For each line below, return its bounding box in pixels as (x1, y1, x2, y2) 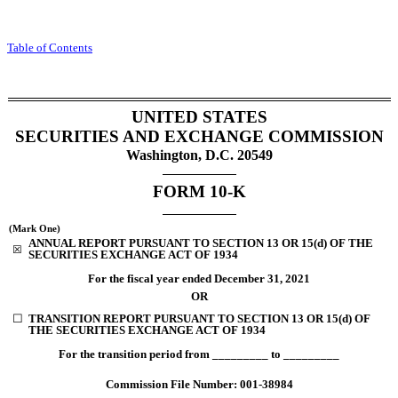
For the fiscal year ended (88, 271, 214, 285)
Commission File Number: (105, 378, 240, 392)
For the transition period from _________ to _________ (59, 347, 339, 362)
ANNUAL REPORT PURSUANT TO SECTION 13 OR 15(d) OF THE (28, 236, 373, 251)
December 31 (214, 271, 280, 285)
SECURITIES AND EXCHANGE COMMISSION (14, 126, 384, 146)
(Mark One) (8, 224, 60, 235)
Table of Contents (7, 41, 92, 55)
